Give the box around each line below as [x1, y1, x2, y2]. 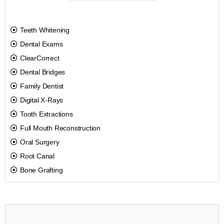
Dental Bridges [20, 68, 65, 76]
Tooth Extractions [20, 110, 73, 118]
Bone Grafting [20, 166, 63, 174]
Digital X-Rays [20, 96, 63, 104]
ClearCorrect [20, 54, 59, 62]
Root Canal [20, 152, 54, 160]
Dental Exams [20, 40, 63, 48]
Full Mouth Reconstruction [20, 124, 100, 132]
